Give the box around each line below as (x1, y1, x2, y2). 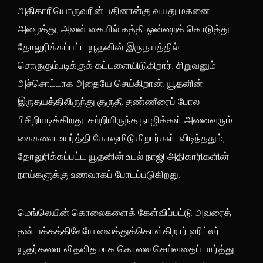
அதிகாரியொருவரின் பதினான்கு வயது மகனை (18, 5, 210, 16)
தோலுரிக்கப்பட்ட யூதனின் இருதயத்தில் (18, 41, 179, 53)
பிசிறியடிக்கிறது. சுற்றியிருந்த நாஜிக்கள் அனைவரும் (18, 114, 232, 126)
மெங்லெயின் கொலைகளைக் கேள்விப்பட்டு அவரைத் (18, 207, 231, 218)
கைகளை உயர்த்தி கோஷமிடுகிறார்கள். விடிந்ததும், (18, 132, 225, 144)
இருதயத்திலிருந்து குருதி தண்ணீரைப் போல (18, 96, 200, 107)
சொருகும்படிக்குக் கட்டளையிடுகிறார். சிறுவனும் (18, 59, 216, 71)
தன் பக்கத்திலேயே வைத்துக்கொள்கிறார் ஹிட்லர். (18, 225, 222, 237)
